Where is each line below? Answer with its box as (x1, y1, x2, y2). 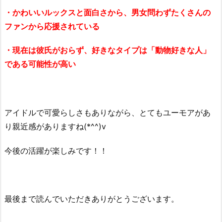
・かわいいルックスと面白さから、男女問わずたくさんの (4, 7, 211, 17)
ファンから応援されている (4, 21, 100, 31)
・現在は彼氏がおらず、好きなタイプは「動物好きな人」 (4, 45, 211, 55)
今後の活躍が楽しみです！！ (4, 145, 108, 156)
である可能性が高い (4, 59, 76, 69)
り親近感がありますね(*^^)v (4, 121, 106, 132)
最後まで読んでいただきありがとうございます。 (4, 194, 179, 204)
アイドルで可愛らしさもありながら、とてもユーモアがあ (4, 108, 211, 118)
